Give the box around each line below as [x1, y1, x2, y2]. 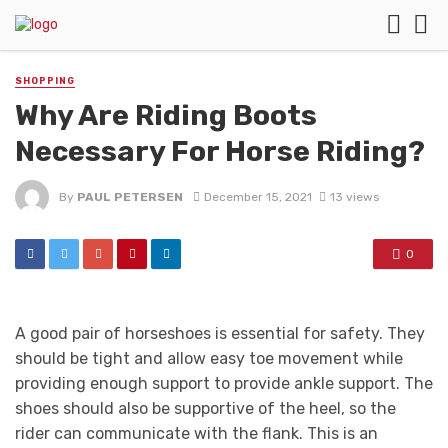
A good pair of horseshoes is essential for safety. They [15, 324, 425, 344]
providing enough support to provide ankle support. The [15, 374, 433, 394]
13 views [329, 189, 379, 204]
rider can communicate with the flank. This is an [15, 424, 378, 444]
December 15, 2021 [203, 189, 312, 204]
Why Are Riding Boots [15, 98, 317, 133]
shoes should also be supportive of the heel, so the [15, 399, 396, 419]
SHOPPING [15, 76, 75, 86]
